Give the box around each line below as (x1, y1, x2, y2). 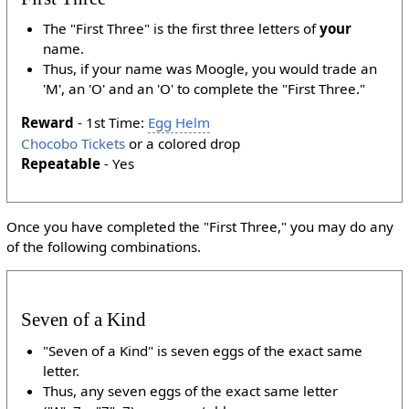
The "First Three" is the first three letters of (43, 19, 320, 38)
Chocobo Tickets (21, 134, 126, 153)
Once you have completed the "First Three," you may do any (5, 216, 393, 236)
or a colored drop (125, 134, 241, 153)
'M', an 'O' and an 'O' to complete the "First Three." (43, 79, 366, 99)
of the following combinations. (5, 236, 201, 256)
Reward (21, 113, 75, 132)
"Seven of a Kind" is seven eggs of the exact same (43, 341, 363, 360)
